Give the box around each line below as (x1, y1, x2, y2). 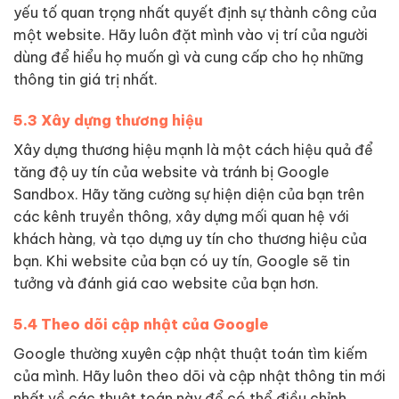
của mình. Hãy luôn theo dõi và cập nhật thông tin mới (13, 366, 386, 385)
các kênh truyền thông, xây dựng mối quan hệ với (13, 207, 349, 225)
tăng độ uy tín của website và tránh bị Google (13, 162, 330, 181)
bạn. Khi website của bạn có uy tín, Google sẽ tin (13, 251, 350, 270)
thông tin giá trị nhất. (13, 70, 158, 89)
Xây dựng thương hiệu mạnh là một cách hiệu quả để (13, 140, 373, 159)
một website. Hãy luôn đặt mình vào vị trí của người (13, 26, 368, 45)
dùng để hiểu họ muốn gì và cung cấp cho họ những (13, 48, 363, 67)
